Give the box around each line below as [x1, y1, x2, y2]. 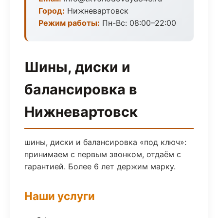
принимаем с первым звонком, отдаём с [24, 149, 181, 159]
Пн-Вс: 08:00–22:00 [100, 18, 176, 28]
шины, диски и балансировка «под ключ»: [24, 137, 186, 147]
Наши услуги [24, 189, 95, 202]
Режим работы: [38, 18, 100, 28]
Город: [38, 6, 65, 16]
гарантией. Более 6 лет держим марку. [24, 162, 176, 171]
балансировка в [24, 81, 137, 98]
